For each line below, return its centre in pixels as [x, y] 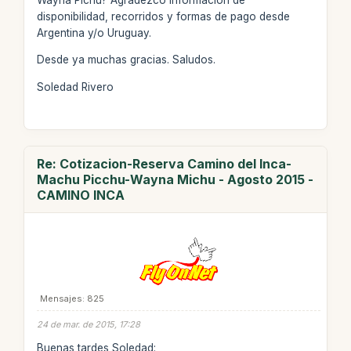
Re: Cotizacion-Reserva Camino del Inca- [164, 163]
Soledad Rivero [75, 87]
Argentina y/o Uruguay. [94, 33]
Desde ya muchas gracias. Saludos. [126, 60]
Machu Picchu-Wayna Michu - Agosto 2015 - [175, 179]
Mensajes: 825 [72, 298]
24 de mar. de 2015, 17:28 [88, 324]
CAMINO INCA [80, 195]
